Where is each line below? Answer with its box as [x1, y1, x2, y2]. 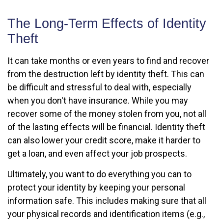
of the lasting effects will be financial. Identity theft [7, 122, 205, 132]
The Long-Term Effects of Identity [7, 16, 206, 31]
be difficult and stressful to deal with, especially [7, 82, 192, 92]
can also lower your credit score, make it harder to [7, 135, 200, 145]
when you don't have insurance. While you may [7, 95, 188, 106]
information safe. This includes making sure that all [7, 195, 206, 206]
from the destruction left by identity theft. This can [7, 69, 204, 79]
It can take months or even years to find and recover [7, 55, 209, 66]
